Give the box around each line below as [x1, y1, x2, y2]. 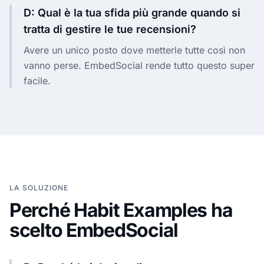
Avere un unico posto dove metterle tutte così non [24, 44, 245, 56]
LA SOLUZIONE [9, 183, 68, 192]
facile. [24, 74, 51, 87]
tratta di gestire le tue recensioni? [24, 22, 196, 35]
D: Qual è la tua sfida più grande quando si [24, 6, 240, 19]
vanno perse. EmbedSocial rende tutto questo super [24, 59, 255, 71]
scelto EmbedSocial [9, 218, 178, 242]
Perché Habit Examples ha [9, 198, 233, 222]
